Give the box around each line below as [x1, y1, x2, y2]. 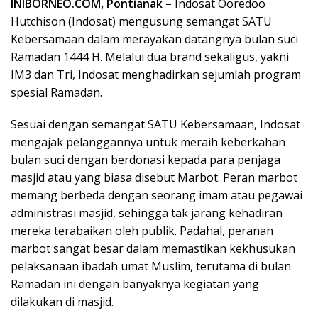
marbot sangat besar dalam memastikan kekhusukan [11, 241, 295, 257]
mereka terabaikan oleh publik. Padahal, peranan [11, 223, 273, 239]
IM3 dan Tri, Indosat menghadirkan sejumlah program [11, 67, 301, 83]
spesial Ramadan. [11, 84, 102, 101]
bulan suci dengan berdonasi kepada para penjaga [11, 152, 280, 168]
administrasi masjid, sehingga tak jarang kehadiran [11, 205, 283, 221]
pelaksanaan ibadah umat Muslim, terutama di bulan [11, 258, 291, 275]
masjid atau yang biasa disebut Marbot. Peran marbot [11, 170, 297, 186]
